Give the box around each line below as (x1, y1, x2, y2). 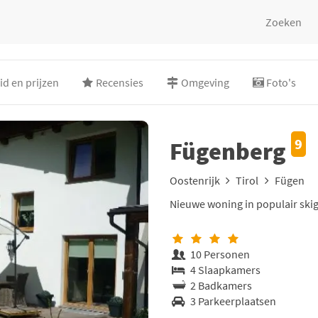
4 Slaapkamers (188, 263, 261, 277)
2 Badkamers (188, 278, 252, 292)
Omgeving (180, 75, 229, 89)
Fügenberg (170, 136, 291, 166)
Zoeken (265, 15, 302, 29)
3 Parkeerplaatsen (188, 294, 276, 308)
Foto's (265, 75, 296, 89)
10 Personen (188, 247, 250, 261)
